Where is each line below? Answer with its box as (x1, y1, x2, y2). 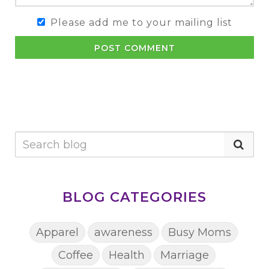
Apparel (35, 226, 79, 238)
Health (108, 249, 145, 261)
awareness (94, 226, 153, 238)
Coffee (58, 249, 93, 261)
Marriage (160, 249, 209, 261)
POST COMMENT (94, 43, 175, 53)
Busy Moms (168, 226, 231, 238)
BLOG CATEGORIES (62, 189, 207, 205)
